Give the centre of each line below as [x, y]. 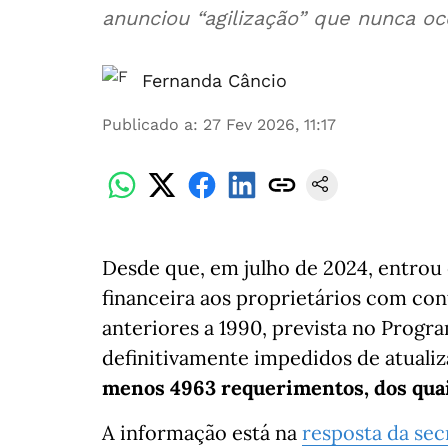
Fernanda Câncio [214, 80]
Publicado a [147, 124]
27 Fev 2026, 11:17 [269, 124]
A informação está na [202, 432]
